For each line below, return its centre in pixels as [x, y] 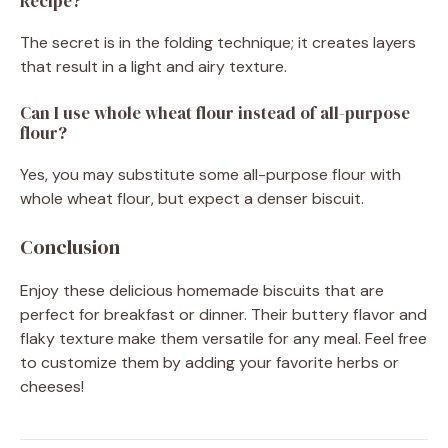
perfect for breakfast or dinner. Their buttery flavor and [223, 314]
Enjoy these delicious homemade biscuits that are [202, 290]
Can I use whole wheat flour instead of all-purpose [215, 112]
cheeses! [52, 386]
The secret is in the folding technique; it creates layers [218, 42]
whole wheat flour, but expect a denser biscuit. [192, 198]
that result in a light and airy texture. [153, 66]
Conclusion [70, 246]
